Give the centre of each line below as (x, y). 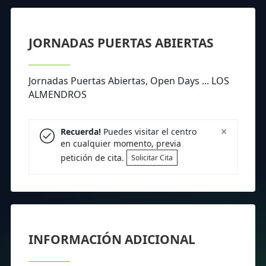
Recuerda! (80, 132)
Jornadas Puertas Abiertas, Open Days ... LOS (129, 80)
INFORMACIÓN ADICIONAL (112, 239)
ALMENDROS (58, 94)
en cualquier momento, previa (121, 144)
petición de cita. (93, 157)
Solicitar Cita (152, 157)
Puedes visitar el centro (148, 132)
